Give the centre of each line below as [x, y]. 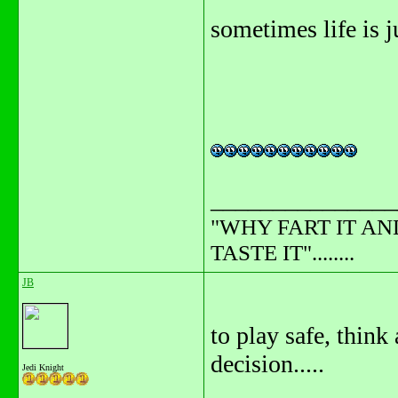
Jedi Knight [43, 367]
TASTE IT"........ [283, 252]
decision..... [267, 364]
